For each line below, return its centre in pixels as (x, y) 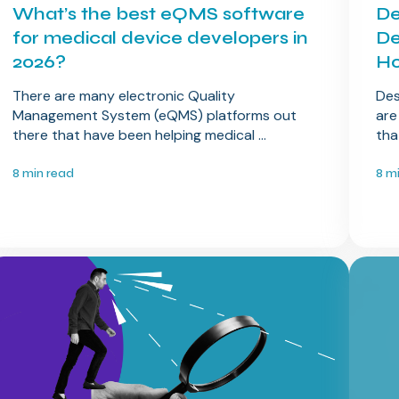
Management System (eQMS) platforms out (155, 116)
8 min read (44, 174)
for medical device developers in (160, 38)
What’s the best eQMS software (159, 14)
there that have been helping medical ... (140, 135)
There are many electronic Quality (124, 96)
